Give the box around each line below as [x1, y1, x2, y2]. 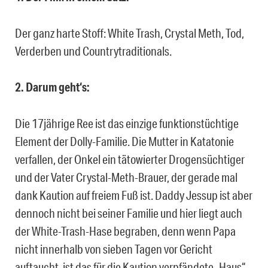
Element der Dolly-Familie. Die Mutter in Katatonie [15, 133, 234, 148]
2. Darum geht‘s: [15, 79, 90, 95]
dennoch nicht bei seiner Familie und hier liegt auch [15, 205, 242, 220]
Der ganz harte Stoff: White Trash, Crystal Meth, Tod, [15, 25, 244, 40]
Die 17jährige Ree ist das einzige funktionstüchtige [15, 115, 239, 130]
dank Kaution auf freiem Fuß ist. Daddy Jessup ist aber [15, 187, 252, 202]
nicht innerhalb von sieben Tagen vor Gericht [15, 241, 212, 256]
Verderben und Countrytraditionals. [15, 43, 172, 58]
